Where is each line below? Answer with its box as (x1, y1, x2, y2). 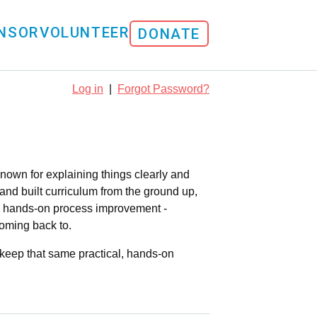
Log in (72, 82, 103, 95)
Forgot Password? (117, 82, 209, 95)
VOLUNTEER (39, 24, 129, 42)
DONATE (138, 25, 200, 43)
